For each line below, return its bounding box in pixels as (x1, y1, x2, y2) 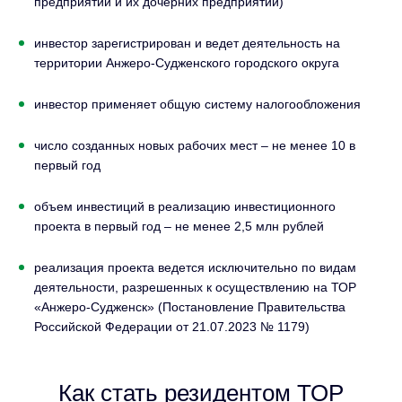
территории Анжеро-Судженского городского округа (34, 55, 339, 70)
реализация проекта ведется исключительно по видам (34, 259, 356, 275)
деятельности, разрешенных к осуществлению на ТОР (34, 279, 356, 294)
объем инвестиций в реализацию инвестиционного (34, 198, 336, 214)
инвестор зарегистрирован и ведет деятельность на (34, 35, 340, 50)
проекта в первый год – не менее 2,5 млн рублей (34, 218, 324, 233)
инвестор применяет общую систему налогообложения (34, 96, 361, 111)
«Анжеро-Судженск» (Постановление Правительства (34, 299, 345, 314)
